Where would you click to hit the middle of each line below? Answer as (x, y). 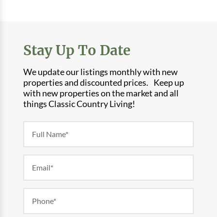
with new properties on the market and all (101, 93)
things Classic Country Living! (82, 104)
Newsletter (41, 127)
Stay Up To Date (77, 50)
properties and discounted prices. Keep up (104, 83)
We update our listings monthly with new (101, 72)
